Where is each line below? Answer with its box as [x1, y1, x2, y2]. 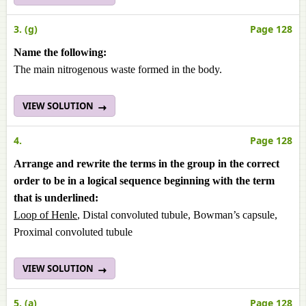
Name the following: [14, 46, 107, 58]
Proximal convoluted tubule [14, 226, 133, 238]
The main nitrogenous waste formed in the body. [14, 64, 222, 75]
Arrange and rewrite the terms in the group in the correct [14, 158, 279, 169]
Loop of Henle [14, 209, 77, 221]
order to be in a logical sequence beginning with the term [14, 175, 275, 186]
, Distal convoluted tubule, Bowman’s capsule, [77, 209, 277, 221]
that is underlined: [14, 192, 98, 204]
